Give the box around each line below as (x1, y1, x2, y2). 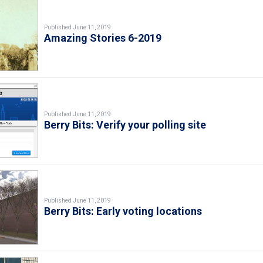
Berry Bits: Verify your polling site (44, 118, 207, 131)
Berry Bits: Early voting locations (44, 205, 203, 218)
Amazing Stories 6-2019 (44, 31, 162, 44)
